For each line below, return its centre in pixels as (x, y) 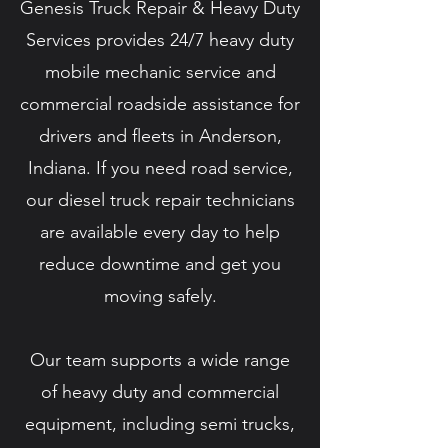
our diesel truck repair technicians (160, 200)
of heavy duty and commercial (160, 392)
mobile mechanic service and (160, 72)
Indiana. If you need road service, (160, 168)
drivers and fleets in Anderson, (160, 136)
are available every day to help (160, 232)
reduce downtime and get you (160, 264)
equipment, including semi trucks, (160, 424)
